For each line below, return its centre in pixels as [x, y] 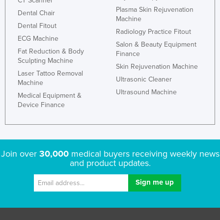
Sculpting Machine [45, 61]
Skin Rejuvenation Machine [157, 67]
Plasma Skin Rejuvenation [155, 10]
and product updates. [110, 163]
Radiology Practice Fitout [153, 32]
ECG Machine [38, 39]
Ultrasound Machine [146, 92]
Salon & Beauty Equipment [156, 45]
